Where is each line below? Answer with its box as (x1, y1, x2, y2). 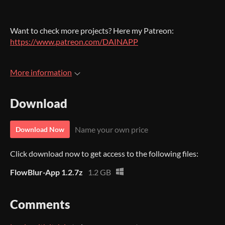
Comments (10, 197, 70, 212)
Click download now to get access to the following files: (10, 149, 198, 159)
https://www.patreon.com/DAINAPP (10, 37, 138, 46)
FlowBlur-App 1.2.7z (10, 167, 83, 177)
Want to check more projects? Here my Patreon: (10, 26, 174, 35)
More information (10, 67, 72, 77)
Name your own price (75, 125, 148, 135)
